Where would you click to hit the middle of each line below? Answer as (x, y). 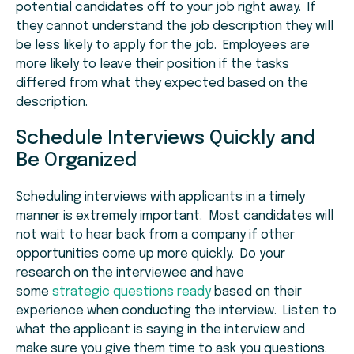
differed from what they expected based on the (162, 84)
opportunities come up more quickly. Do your (151, 254)
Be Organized (76, 161)
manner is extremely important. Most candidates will (175, 217)
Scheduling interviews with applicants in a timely (160, 198)
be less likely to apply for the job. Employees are (163, 46)
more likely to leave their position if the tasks (153, 65)
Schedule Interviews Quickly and (166, 139)
